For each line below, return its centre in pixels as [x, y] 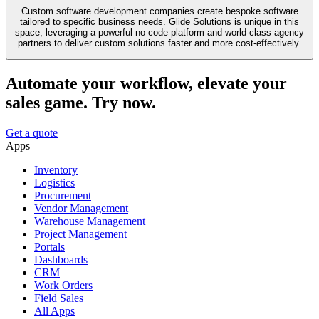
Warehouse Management [90, 221]
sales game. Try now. [81, 103]
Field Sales [59, 298]
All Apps [54, 311]
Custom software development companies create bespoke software [159, 11]
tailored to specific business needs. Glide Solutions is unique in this [159, 21]
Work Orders [63, 286]
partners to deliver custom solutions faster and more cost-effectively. [159, 43]
